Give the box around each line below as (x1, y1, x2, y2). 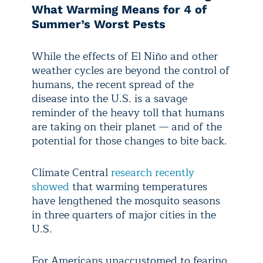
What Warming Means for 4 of (32, 2, 207, 17)
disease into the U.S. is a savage (32, 90, 187, 108)
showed (32, 178, 69, 196)
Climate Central (32, 164, 111, 182)
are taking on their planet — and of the (32, 118, 222, 136)
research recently (111, 164, 194, 182)
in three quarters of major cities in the (32, 206, 216, 224)
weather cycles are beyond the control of (32, 62, 230, 80)
